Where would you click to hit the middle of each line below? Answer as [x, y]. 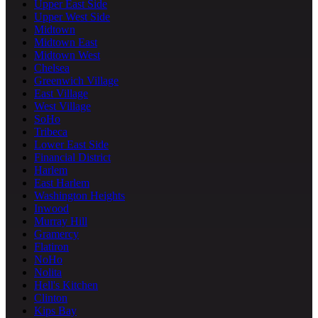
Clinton [51, 297]
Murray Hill [61, 221]
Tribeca [51, 131]
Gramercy [56, 234]
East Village [61, 93]
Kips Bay [55, 310]
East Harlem [62, 182]
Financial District [72, 157]
